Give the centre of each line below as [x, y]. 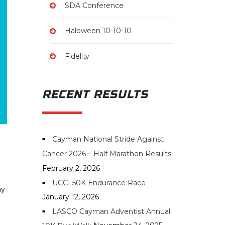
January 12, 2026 [70, 197]
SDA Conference [94, 6]
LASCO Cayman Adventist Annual [111, 212]
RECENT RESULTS [95, 94]
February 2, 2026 [71, 168]
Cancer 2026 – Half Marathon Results [106, 154]
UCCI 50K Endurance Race [99, 183]
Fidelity [77, 56]
